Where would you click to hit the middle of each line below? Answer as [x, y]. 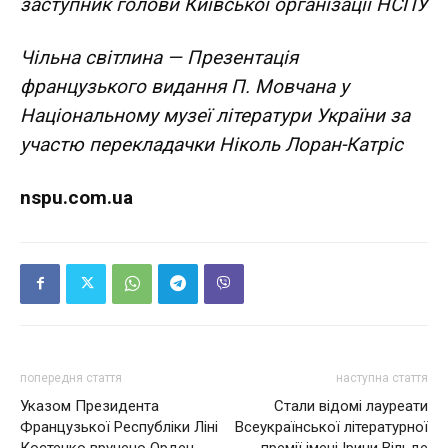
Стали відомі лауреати [351, 405]
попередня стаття [71, 377]
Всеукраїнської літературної [331, 426]
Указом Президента [89, 405]
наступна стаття [382, 377]
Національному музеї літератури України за [215, 115]
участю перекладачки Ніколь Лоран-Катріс [211, 144]
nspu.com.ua [76, 197]
